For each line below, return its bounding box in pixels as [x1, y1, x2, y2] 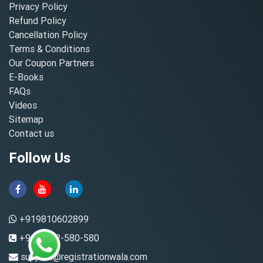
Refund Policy [9, 14, 66, 26]
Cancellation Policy [9, 28, 87, 41]
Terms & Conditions [9, 42, 90, 55]
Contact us [9, 127, 54, 139]
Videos [9, 99, 37, 111]
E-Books [9, 70, 43, 83]
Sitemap [9, 113, 43, 125]
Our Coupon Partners [9, 56, 94, 69]
